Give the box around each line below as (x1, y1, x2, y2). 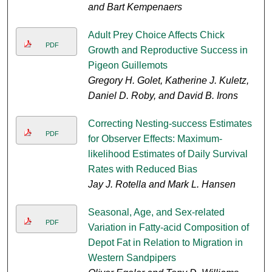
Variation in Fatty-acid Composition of (87, 222, 249, 233)
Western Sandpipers (87, 253, 176, 263)
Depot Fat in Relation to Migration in (87, 237, 243, 248)
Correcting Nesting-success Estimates (87, 118, 252, 129)
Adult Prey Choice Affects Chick (87, 30, 225, 41)
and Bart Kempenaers (87, 2, 182, 13)
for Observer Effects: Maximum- (87, 134, 222, 144)
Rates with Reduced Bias (87, 164, 197, 175)
